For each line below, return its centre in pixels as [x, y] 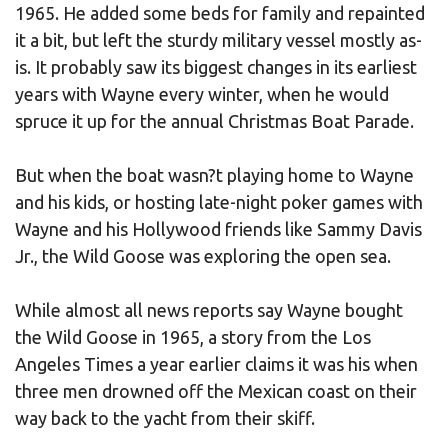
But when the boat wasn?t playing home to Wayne [214, 174]
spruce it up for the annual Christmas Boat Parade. [214, 120]
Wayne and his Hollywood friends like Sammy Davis [218, 228]
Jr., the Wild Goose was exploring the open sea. [203, 255]
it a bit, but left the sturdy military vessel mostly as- [218, 39]
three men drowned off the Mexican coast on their [216, 390]
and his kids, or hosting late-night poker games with [219, 201]
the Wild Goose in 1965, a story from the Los [193, 336]
